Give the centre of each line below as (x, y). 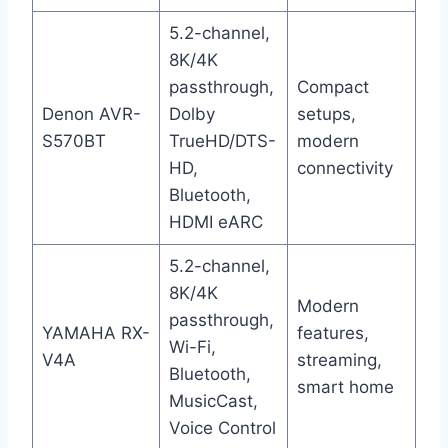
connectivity (344, 168)
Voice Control (222, 428)
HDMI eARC (215, 222)
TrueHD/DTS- (222, 141)
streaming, (339, 360)
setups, (326, 114)
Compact (332, 87)
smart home (345, 387)
